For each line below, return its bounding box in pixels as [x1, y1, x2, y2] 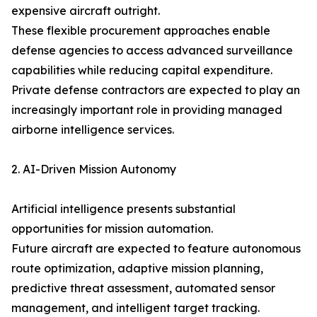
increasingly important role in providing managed [11, 103, 282, 117]
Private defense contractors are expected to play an [11, 83, 300, 97]
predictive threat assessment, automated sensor [11, 281, 275, 295]
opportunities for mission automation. [11, 221, 213, 236]
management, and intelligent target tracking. [11, 301, 260, 315]
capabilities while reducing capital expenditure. [11, 63, 272, 77]
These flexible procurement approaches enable [11, 23, 270, 38]
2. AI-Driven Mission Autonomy [11, 162, 176, 176]
